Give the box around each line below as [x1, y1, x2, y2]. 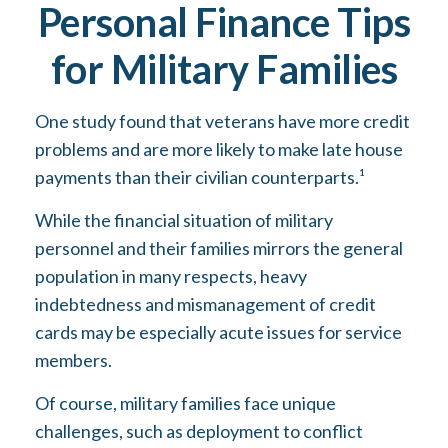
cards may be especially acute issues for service [35, 321, 402, 343]
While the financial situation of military [35, 209, 333, 231]
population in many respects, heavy [35, 265, 307, 287]
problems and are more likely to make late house [35, 138, 403, 160]
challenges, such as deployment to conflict [35, 420, 363, 442]
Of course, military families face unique [35, 392, 336, 414]
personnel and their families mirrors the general [35, 237, 403, 259]
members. [35, 349, 112, 371]
